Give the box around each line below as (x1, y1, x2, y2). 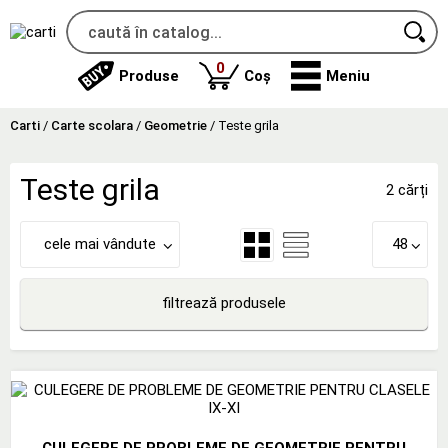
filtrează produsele (162, 294, 286, 313)
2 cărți (386, 180, 428, 199)
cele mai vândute (44, 235, 156, 253)
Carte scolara (51, 118, 133, 133)
